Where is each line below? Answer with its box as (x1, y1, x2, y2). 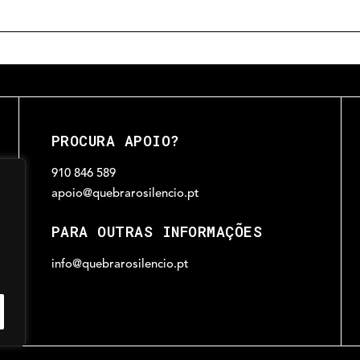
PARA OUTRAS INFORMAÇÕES (51, 222, 263, 242)
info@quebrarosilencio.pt (51, 259, 189, 272)
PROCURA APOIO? (51, 131, 179, 151)
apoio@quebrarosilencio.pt (51, 188, 199, 201)
